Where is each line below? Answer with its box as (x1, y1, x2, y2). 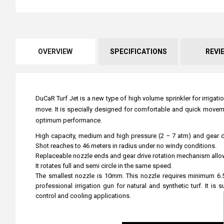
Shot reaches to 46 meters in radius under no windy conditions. (35, 141, 218, 149)
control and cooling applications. (35, 191, 132, 199)
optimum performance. (35, 116, 105, 124)
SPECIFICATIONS (109, 47, 167, 55)
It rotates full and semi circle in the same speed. (35, 161, 174, 169)
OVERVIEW (38, 47, 73, 55)
